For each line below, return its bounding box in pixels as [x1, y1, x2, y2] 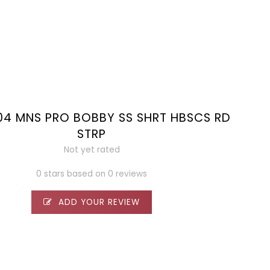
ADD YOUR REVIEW [55, 196, 140, 208]
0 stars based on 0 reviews [36, 168, 148, 180]
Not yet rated [63, 143, 120, 155]
